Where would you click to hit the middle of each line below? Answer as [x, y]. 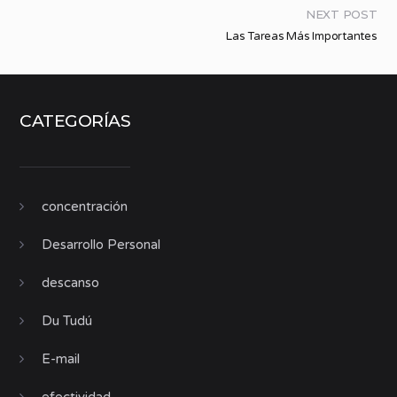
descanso [71, 282]
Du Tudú [67, 320]
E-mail [61, 358]
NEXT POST [341, 14]
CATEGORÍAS [75, 121]
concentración [85, 206]
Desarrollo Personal [101, 244]
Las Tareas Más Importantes [302, 36]
